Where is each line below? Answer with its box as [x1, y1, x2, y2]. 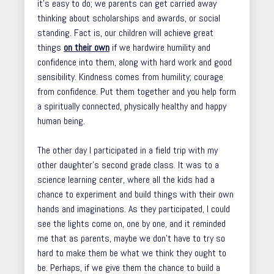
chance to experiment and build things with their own [37, 188, 234, 201]
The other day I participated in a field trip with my [37, 144, 218, 157]
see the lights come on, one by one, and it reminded [37, 217, 226, 230]
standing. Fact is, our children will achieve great [37, 26, 213, 39]
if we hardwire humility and [109, 41, 210, 54]
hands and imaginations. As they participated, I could [37, 202, 230, 215]
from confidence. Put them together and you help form [37, 85, 236, 98]
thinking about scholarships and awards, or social [37, 12, 220, 24]
